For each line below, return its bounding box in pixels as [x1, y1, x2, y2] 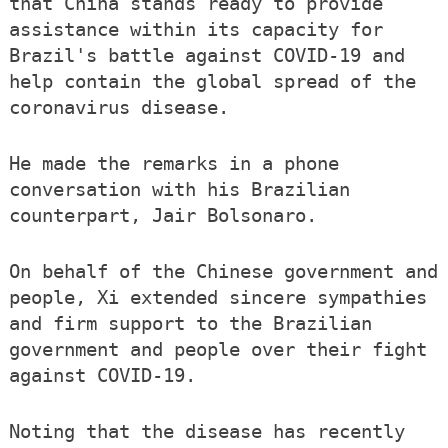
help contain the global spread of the [8, 71, 416, 93]
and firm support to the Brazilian [8, 313, 372, 335]
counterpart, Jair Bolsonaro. [8, 205, 317, 227]
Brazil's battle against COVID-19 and [8, 45, 405, 67]
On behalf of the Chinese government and [8, 261, 438, 283]
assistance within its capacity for [8, 19, 383, 41]
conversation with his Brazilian [8, 179, 350, 201]
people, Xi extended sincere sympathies [8, 287, 427, 309]
